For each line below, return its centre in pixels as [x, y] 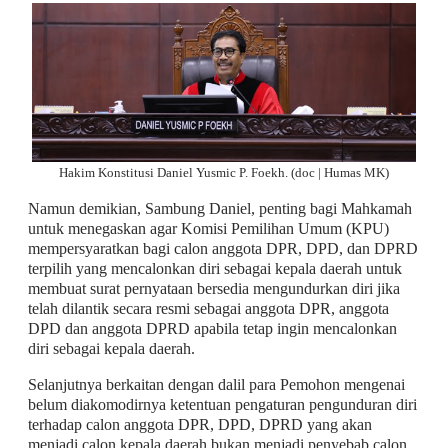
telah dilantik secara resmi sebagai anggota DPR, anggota [208, 308]
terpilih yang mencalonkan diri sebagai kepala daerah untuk [214, 268]
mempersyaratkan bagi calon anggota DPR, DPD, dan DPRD [222, 248]
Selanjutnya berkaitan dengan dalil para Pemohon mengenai [216, 384]
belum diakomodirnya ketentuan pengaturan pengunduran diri [222, 404]
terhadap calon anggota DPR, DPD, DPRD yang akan [199, 424]
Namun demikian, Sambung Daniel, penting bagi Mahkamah [219, 208]
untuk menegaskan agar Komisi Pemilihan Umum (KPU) [208, 228]
